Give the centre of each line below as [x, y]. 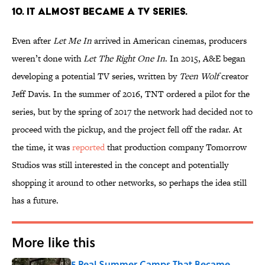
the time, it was [42, 147]
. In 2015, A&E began [205, 59]
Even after [33, 41]
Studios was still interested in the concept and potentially [120, 165]
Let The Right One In [124, 59]
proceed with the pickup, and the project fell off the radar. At [127, 130]
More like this [54, 242]
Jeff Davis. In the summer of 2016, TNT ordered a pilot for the [131, 94]
